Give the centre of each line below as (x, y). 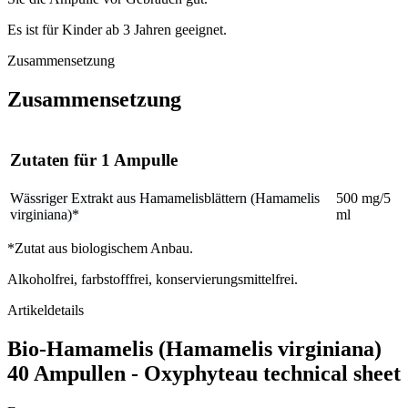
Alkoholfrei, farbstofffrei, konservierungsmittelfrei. (153, 280)
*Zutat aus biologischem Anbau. (100, 249)
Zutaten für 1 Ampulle (94, 159)
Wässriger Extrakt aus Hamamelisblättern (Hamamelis (165, 199)
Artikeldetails (46, 311)
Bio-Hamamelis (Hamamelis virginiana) (194, 349)
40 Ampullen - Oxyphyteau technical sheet (204, 374)
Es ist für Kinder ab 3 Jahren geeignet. (117, 30)
